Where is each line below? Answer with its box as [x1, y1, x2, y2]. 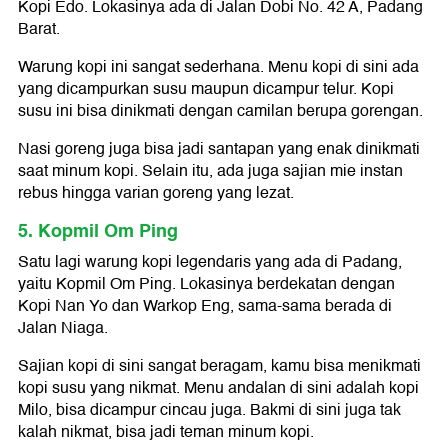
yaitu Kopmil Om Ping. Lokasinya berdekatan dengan [18, 271, 395, 298]
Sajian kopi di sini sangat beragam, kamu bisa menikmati [18, 353, 421, 380]
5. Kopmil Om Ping [18, 216, 178, 247]
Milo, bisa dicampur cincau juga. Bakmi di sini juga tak [18, 397, 401, 424]
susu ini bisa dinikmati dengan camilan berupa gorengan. [18, 98, 423, 125]
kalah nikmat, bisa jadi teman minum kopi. [18, 419, 314, 446]
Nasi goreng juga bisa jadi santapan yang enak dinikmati [18, 136, 420, 163]
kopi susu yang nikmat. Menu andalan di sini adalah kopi [18, 375, 419, 402]
